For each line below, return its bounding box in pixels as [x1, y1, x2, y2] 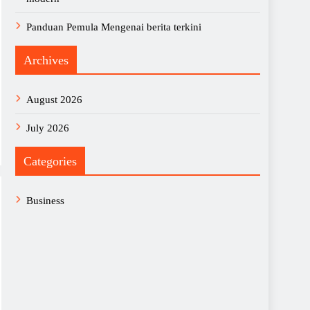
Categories [24, 154, 77, 168]
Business [26, 195, 64, 206]
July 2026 [26, 122, 69, 134]
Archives [24, 53, 69, 67]
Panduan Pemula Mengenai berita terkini [26, 21, 201, 33]
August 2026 [26, 94, 82, 105]
